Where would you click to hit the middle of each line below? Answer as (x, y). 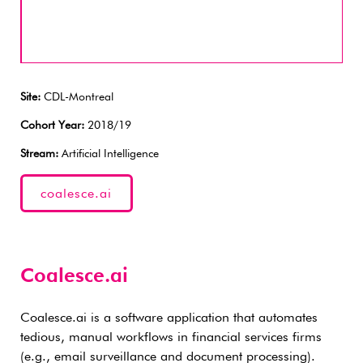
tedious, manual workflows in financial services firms (171, 337)
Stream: (39, 154)
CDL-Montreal (77, 97)
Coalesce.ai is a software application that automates (169, 318)
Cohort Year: (52, 126)
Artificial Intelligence (109, 154)
